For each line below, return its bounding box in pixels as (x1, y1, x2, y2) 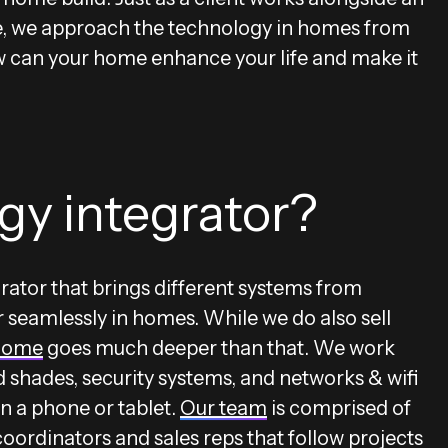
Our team (180, 395, 267, 420)
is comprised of (267, 395, 411, 420)
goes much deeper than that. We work (43, 335, 395, 360)
